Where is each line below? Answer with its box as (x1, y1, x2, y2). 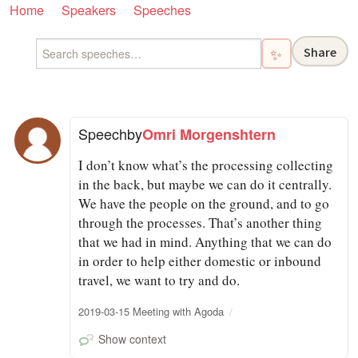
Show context (97, 330, 166, 347)
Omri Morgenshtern (142, 123, 276, 145)
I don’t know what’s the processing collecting (78, 155, 334, 174)
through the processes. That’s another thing (78, 213, 323, 232)
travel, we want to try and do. (78, 270, 241, 289)
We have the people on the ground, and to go (78, 193, 330, 213)
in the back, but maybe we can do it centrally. (78, 174, 332, 193)
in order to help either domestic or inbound (78, 251, 322, 270)
